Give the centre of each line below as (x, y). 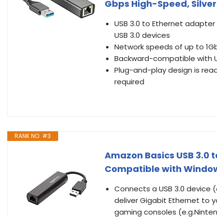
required (129, 82)
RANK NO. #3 (33, 136)
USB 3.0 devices (142, 35)
